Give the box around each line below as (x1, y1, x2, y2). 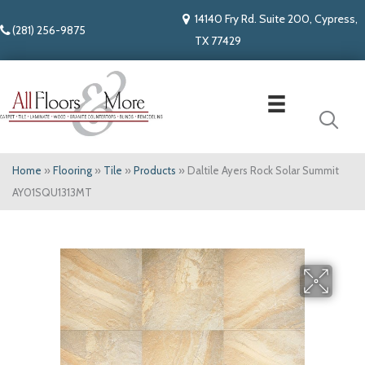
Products (134, 164, 176, 178)
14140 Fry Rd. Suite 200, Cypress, (195, 11, 358, 26)
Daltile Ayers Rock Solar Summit (187, 164, 339, 178)
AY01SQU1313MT (12, 186, 92, 200)
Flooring (53, 164, 92, 178)
